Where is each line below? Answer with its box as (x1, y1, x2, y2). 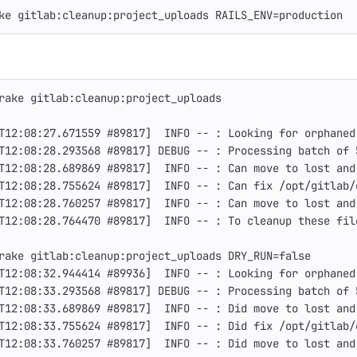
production (279, 8, 343, 22)
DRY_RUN (228, 249, 273, 263)
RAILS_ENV (215, 8, 273, 22)
